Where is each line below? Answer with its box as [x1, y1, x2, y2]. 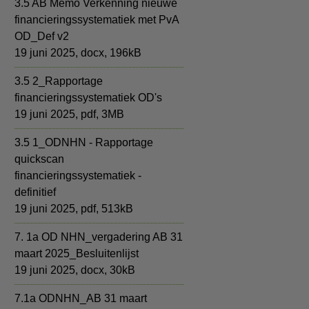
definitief [14, 186, 56, 198]
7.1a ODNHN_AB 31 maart [14, 292, 147, 304]
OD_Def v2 [14, 30, 69, 42]
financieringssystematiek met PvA [14, 14, 179, 26]
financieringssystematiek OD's [14, 92, 162, 103]
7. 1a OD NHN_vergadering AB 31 [14, 231, 183, 243]
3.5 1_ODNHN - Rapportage [14, 137, 153, 148]
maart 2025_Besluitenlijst [14, 248, 139, 259]
